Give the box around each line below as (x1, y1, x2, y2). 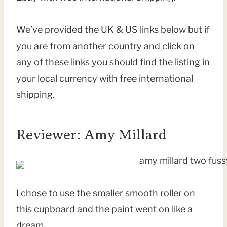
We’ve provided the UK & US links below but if (16, 24, 210, 35)
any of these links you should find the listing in (16, 57, 210, 68)
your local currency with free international (16, 73, 193, 84)
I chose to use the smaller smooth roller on (16, 187, 195, 199)
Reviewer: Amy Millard (16, 127, 167, 143)
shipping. (16, 89, 55, 100)
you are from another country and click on (16, 41, 195, 52)
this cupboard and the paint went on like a (16, 204, 193, 215)
